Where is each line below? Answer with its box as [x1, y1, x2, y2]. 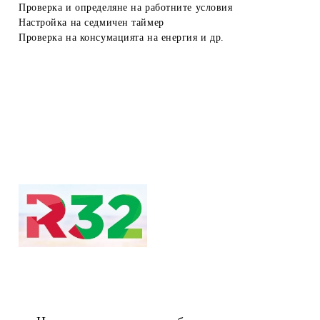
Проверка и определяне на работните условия [19, 1, 233, 13]
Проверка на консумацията [19, 31, 144, 43]
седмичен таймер [84, 16, 164, 28]
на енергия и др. [147, 31, 224, 43]
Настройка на [19, 16, 85, 28]
